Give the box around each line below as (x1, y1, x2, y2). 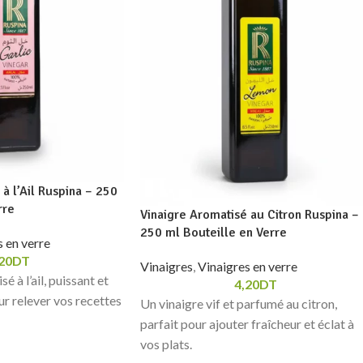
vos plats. (140, 335, 192, 352)
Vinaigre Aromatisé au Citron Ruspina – (140, 206, 359, 223)
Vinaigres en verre (198, 258, 297, 274)
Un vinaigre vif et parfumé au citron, (140, 295, 337, 311)
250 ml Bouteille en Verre (140, 224, 287, 241)
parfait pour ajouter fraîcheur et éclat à (140, 315, 354, 331)
